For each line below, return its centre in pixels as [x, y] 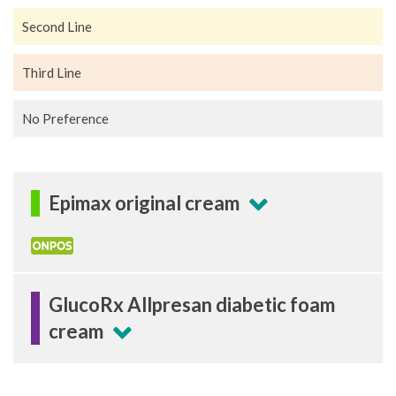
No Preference [65, 118]
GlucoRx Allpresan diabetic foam [192, 305]
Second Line [57, 26]
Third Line [52, 72]
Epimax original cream [144, 202]
